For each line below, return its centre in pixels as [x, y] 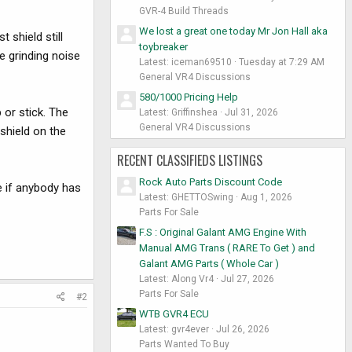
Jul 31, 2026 [251, 112]
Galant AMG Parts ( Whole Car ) [209, 263]
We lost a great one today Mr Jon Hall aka [233, 31]
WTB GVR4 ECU [174, 313]
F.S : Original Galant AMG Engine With [223, 232]
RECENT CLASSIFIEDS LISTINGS [190, 160]
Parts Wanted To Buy [184, 344]
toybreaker [163, 46]
